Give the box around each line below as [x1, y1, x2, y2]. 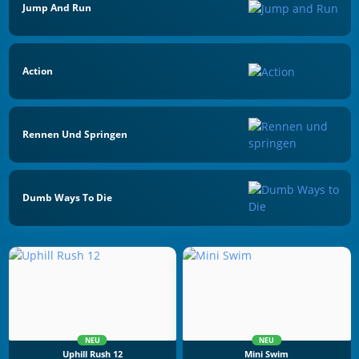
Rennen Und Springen [22, 127, 127, 141]
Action [22, 64, 53, 79]
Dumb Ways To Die [22, 190, 112, 204]
